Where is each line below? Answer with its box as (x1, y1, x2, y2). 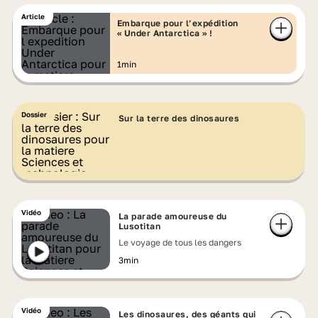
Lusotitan (118, 221, 161, 231)
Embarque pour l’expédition (116, 18, 238, 28)
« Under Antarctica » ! (116, 28, 213, 38)
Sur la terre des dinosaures (118, 113, 240, 124)
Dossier (21, 110, 47, 119)
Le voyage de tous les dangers (118, 237, 241, 248)
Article (21, 12, 45, 21)
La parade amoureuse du (118, 211, 227, 221)
